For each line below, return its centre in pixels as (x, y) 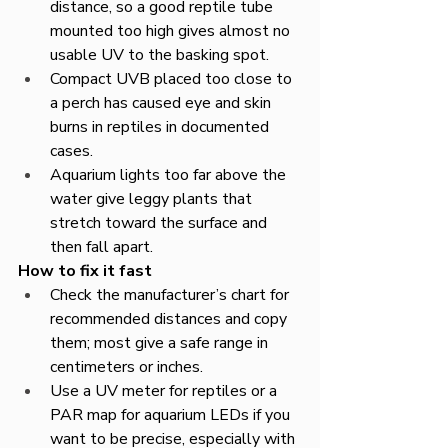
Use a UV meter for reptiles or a (165, 391)
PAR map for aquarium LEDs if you (172, 415)
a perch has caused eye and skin (162, 103)
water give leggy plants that (153, 199)
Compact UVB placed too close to (173, 79)
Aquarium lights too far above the (170, 175)
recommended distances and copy (170, 319)
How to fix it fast (85, 271)
